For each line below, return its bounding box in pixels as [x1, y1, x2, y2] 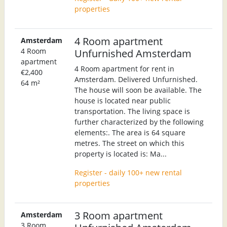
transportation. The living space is [74, 106, 190, 116]
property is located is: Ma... [74, 148, 167, 159]
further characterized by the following [74, 117, 204, 127]
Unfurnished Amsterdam [74, 46, 192, 60]
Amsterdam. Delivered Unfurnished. [74, 74, 198, 84]
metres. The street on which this [74, 138, 184, 148]
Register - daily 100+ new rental [74, 167, 182, 177]
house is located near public [74, 95, 171, 105]
